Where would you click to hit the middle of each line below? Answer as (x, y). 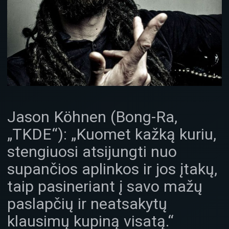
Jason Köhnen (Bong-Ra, (92, 117)
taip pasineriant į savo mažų (105, 187)
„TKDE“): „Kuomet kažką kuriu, (112, 134)
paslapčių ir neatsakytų (87, 204)
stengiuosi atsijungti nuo (92, 152)
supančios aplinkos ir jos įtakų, (112, 169)
